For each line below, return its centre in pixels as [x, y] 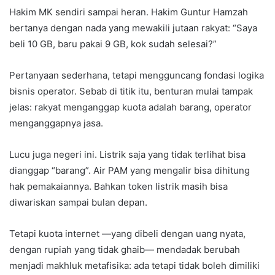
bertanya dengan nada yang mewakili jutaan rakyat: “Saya [133, 28]
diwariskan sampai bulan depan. [78, 203]
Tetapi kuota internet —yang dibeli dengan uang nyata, [127, 234]
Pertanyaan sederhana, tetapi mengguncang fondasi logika [137, 76]
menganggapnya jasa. [56, 123]
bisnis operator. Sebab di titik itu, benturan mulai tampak [131, 91]
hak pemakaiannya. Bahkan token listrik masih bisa [118, 187]
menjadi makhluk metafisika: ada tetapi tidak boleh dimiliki [134, 266]
